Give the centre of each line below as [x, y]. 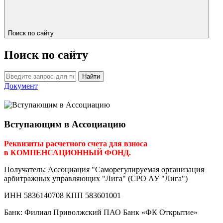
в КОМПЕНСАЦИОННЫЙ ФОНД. [68, 152]
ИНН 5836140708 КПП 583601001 [62, 195]
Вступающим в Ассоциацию [65, 124]
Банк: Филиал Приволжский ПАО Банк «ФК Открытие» [101, 212]
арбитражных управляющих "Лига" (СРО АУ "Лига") [96, 178]
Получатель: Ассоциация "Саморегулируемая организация [104, 169]
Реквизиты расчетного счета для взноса [76, 143]
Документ [21, 86]
